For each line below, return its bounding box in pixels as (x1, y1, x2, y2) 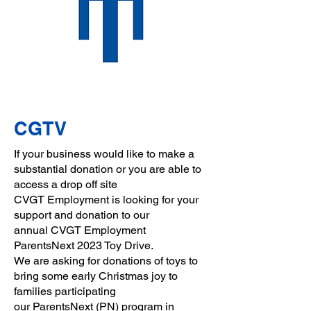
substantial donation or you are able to (14, 162, 201, 176)
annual (14, 224, 51, 237)
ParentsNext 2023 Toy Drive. (14, 239, 153, 252)
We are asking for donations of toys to (14, 254, 198, 267)
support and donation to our (14, 208, 149, 221)
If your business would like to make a (14, 147, 194, 160)
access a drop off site (14, 178, 117, 191)
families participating (14, 285, 116, 298)
